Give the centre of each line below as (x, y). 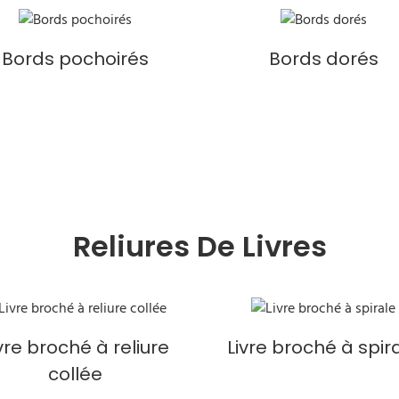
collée (76, 374)
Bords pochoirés (76, 58)
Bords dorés (323, 58)
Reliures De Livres (199, 246)
